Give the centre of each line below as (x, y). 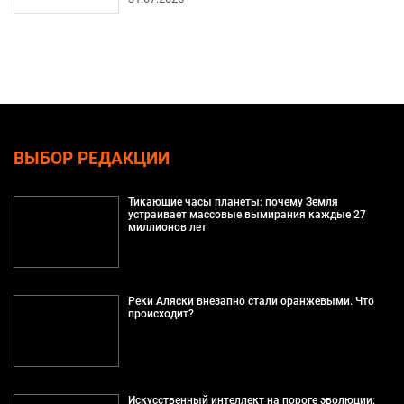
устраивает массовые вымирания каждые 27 (247, 214)
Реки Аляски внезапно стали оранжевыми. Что (251, 301)
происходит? (161, 313)
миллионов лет (167, 227)
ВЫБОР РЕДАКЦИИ (92, 158)
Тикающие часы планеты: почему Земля (233, 202)
